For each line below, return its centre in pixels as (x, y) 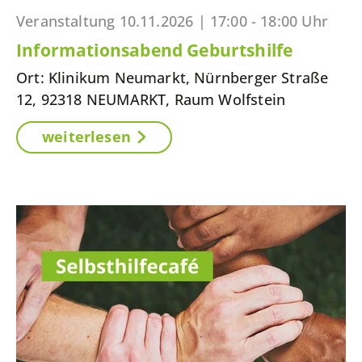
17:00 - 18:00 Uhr (269, 21)
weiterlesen (86, 137)
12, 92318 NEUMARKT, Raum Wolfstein (151, 99)
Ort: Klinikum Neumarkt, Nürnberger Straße (173, 78)
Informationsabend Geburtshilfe (155, 50)
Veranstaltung (66, 21)
